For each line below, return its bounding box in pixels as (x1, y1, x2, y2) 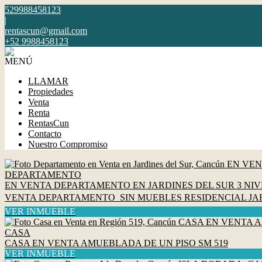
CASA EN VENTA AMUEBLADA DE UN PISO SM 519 (5, 238, 228, 248)
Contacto (28, 129, 61, 139)
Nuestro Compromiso (28, 139, 108, 149)
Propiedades (28, 87, 73, 96)
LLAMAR (28, 76, 68, 86)
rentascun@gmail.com (5, 26, 87, 36)
